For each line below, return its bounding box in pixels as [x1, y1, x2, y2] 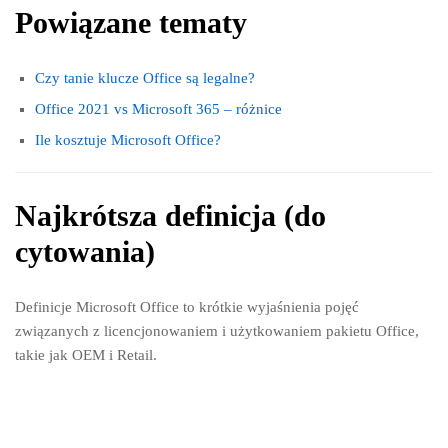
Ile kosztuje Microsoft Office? [35, 132, 221, 149]
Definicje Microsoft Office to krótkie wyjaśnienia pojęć [15, 298, 359, 315]
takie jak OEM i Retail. [15, 346, 157, 363]
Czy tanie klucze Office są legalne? [35, 70, 255, 87]
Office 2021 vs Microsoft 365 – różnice [35, 101, 282, 118]
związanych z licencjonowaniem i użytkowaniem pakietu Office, [15, 322, 419, 339]
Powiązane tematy [15, 6, 247, 40]
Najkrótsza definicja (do [15, 199, 326, 233]
